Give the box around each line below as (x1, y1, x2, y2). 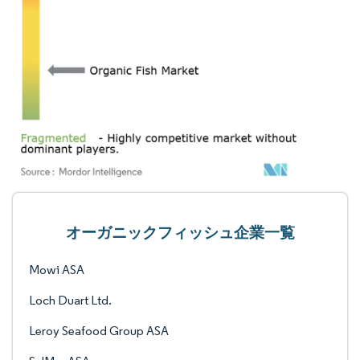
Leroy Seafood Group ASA (29, 323, 169, 338)
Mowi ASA (29, 262, 84, 277)
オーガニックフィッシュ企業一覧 (65, 223, 295, 242)
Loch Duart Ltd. (29, 292, 112, 308)
